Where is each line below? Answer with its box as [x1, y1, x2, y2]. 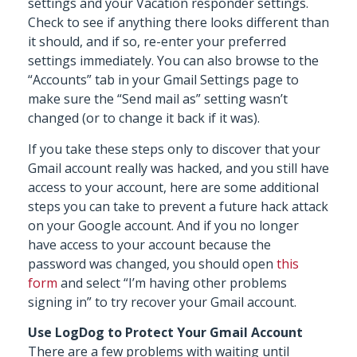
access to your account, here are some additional [28, 178, 319, 196]
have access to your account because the [28, 235, 271, 253]
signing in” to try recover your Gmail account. [28, 292, 296, 311]
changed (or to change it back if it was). [28, 109, 260, 127]
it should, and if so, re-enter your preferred [28, 33, 286, 51]
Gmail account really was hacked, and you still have [28, 159, 329, 177]
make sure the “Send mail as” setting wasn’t [28, 90, 288, 108]
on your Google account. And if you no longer [28, 216, 299, 234]
